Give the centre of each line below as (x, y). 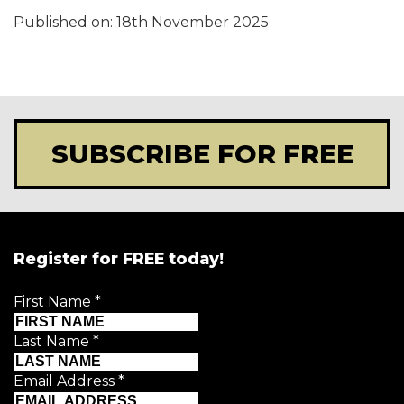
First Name (54, 302)
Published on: (65, 23)
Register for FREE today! (119, 259)
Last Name (53, 342)
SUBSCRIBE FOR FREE (202, 154)
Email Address (66, 381)
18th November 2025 (193, 23)
